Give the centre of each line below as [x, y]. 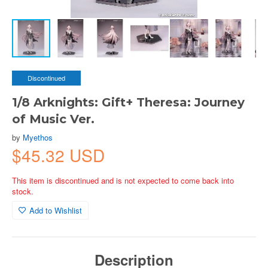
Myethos [38, 137]
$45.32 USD [58, 155]
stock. [23, 191]
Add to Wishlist [56, 210]
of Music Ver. [53, 119]
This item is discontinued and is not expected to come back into [123, 180]
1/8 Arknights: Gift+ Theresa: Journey [128, 102]
